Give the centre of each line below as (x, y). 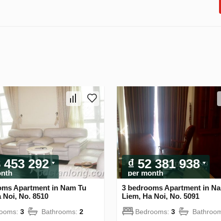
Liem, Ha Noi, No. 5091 (161, 196)
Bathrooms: (60, 211)
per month (146, 173)
